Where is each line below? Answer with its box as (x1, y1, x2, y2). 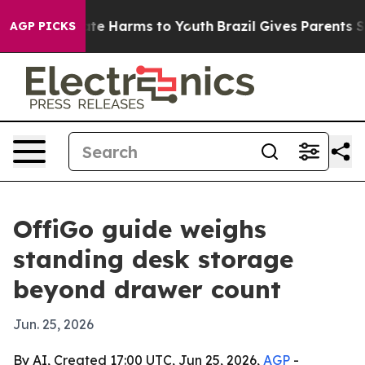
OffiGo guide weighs (13, 213, 266, 244)
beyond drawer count (13, 274, 281, 305)
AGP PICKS (10, 19, 76, 33)
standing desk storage (13, 244, 293, 275)
